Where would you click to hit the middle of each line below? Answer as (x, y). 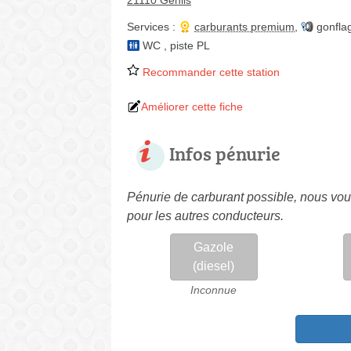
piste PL (190, 45)
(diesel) (214, 266)
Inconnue (214, 290)
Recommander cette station (210, 72)
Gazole (214, 247)
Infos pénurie (225, 153)
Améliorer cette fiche (192, 107)
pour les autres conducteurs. (205, 216)
